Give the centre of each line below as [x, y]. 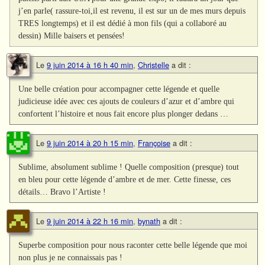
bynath [149, 221]
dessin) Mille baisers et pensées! [72, 35]
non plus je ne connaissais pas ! [71, 258]
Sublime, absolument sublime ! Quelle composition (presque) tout [129, 167]
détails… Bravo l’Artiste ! [62, 192]
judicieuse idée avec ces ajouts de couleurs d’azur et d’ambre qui [127, 101]
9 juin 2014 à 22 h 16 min [90, 221]
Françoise [154, 143]
